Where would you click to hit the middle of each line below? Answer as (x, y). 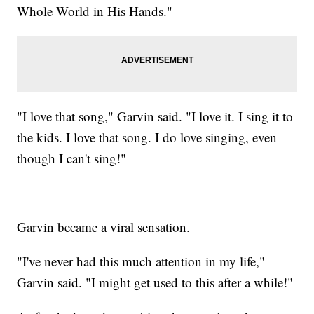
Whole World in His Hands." (95, 11)
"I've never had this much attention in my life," (141, 261)
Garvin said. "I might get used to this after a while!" (155, 282)
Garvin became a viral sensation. (104, 226)
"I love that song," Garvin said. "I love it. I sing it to (155, 116)
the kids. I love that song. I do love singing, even (147, 137)
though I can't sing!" (72, 158)
